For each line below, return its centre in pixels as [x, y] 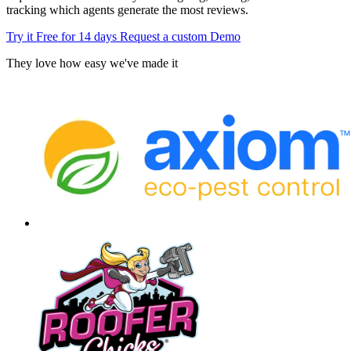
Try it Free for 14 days [63, 36]
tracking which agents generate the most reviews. [127, 9]
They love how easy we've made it [92, 63]
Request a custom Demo [180, 36]
